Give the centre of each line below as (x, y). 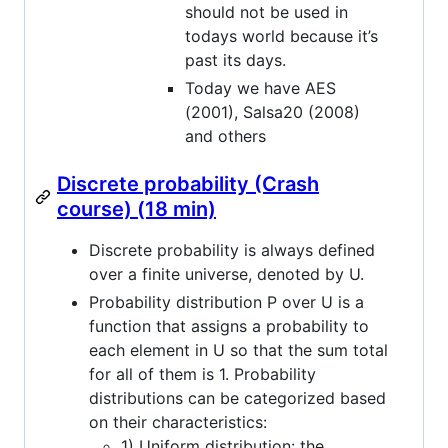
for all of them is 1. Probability (202, 373)
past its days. (235, 59)
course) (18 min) (136, 208)
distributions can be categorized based (237, 397)
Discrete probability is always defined (232, 249)
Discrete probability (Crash (188, 183)
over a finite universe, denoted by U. (226, 273)
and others (225, 135)
